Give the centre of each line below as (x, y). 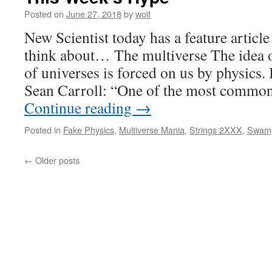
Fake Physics (89, 130)
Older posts (56, 160)
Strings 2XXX (216, 130)
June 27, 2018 (94, 14)
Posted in (42, 130)
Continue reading (80, 107)
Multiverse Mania (152, 130)
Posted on (44, 14)
